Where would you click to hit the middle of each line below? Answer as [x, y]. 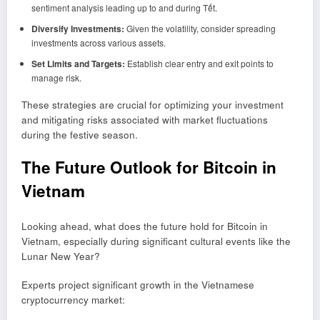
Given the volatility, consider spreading [200, 28]
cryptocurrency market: [73, 300]
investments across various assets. [98, 42]
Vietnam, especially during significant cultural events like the [156, 241]
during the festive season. [80, 134]
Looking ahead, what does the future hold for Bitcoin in [145, 226]
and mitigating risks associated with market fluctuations [145, 119]
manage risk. [56, 77]
